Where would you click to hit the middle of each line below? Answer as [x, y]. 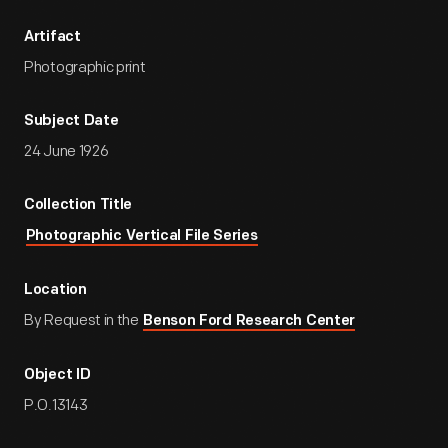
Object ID [57, 375]
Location [55, 290]
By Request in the [83, 320]
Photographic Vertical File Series [141, 236]
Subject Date [71, 121]
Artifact [52, 37]
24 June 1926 [66, 151]
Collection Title [78, 205]
